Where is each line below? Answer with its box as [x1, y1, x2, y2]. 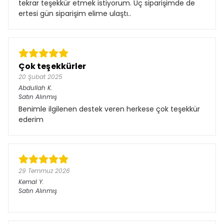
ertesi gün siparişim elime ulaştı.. [18, 8, 131, 18]
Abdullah [18, 83, 45, 92]
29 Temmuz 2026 [18, 166, 70, 175]
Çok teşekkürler [18, 60, 86, 72]
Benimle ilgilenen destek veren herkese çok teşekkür [18, 103, 200, 114]
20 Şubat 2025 [18, 72, 62, 81]
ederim [18, 114, 43, 124]
